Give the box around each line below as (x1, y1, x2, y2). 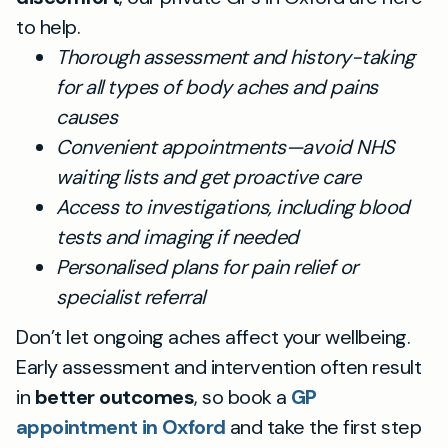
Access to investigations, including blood (56, 194, 410, 220)
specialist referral (56, 284, 205, 310)
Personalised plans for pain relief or (56, 254, 358, 280)
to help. (16, 14, 80, 40)
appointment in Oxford (16, 414, 226, 440)
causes (56, 104, 117, 130)
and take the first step (225, 414, 422, 440)
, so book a (194, 384, 291, 410)
